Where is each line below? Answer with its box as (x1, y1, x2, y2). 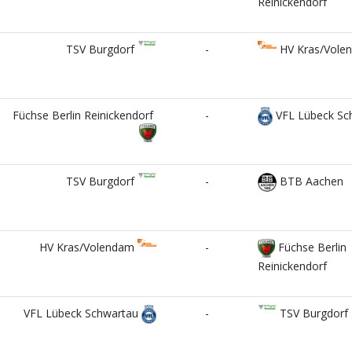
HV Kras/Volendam (39, 240, 137, 255)
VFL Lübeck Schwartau (23, 306, 141, 321)
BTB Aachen (277, 174, 343, 189)
